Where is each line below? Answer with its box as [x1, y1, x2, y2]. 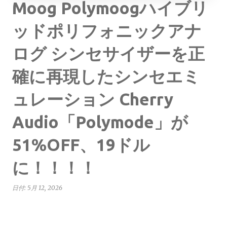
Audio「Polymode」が [12, 112, 188, 131]
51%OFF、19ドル [12, 135, 150, 154]
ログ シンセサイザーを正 [12, 44, 205, 63]
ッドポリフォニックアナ [12, 21, 202, 40]
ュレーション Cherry [12, 90, 173, 108]
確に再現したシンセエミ [12, 67, 200, 86]
